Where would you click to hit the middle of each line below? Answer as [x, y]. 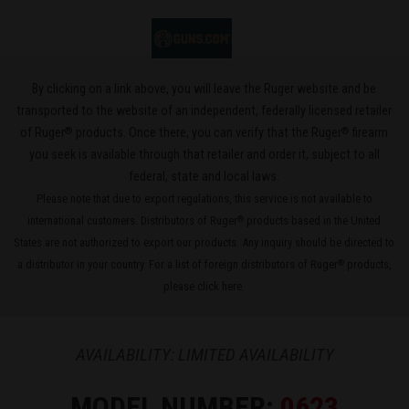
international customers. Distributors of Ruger [133, 220]
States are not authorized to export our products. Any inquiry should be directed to [204, 242]
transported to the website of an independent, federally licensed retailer [204, 110]
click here [220, 286]
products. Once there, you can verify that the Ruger [208, 132]
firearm [369, 132]
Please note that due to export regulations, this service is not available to [204, 198]
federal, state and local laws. [204, 176]
